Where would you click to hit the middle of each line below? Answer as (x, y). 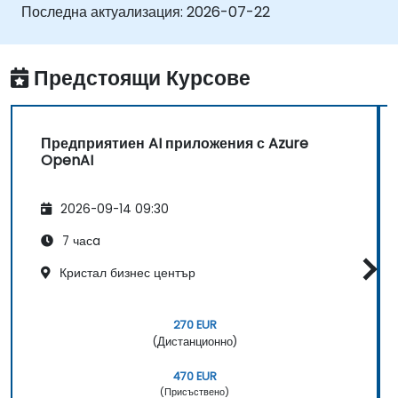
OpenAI (67, 160)
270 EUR (195, 325)
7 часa (80, 241)
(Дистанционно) (195, 342)
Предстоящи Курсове (142, 78)
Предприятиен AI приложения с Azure (175, 143)
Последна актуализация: (104, 12)
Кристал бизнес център (126, 273)
